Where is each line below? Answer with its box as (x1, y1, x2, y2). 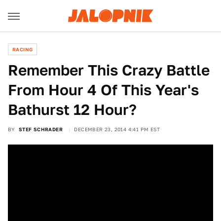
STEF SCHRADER (18, 126, 63, 132)
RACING (12, 46, 33, 52)
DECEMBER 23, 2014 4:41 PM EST (74, 126, 160, 132)
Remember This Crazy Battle (8, 61, 210, 79)
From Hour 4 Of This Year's (8, 81, 199, 99)
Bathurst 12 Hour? (8, 101, 137, 118)
